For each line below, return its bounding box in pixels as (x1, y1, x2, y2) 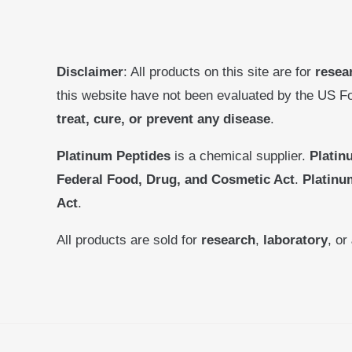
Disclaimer (57, 64, 123, 80)
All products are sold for (57, 233, 201, 248)
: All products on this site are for (123, 64, 315, 80)
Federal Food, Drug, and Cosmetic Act (57, 172, 295, 188)
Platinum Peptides (57, 148, 170, 164)
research (201, 233, 255, 248)
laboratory (263, 233, 328, 248)
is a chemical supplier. (170, 148, 310, 164)
